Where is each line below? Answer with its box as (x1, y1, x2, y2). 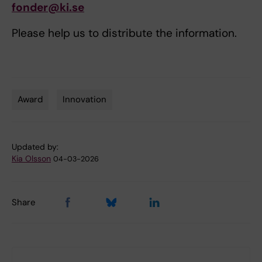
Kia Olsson (12, 153, 51, 164)
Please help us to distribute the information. (12, 26, 237, 41)
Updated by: (12, 142, 58, 153)
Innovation (63, 94, 106, 106)
